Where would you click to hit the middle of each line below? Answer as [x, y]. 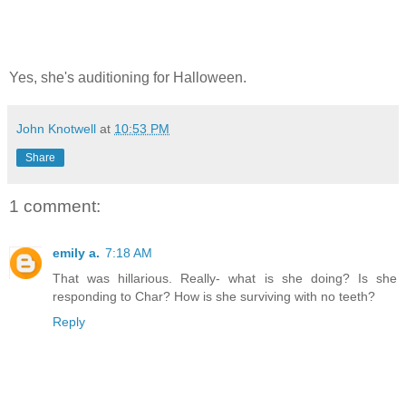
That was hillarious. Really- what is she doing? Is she [225, 279]
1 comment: [55, 206]
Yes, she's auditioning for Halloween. [128, 77]
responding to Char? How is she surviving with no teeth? [214, 297]
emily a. [76, 253]
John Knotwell [56, 128]
